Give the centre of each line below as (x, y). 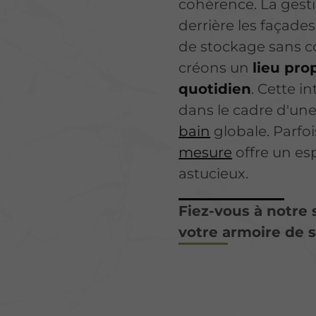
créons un (216, 67)
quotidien (215, 89)
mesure (206, 152)
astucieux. (214, 173)
